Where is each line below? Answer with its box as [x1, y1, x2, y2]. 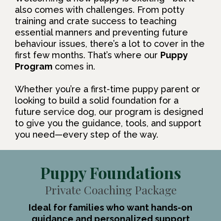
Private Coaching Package [44, 182, 177, 197]
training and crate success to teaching [15, 15, 177, 26]
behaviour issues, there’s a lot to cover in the [15, 38, 205, 49]
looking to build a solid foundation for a [15, 95, 179, 106]
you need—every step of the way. [15, 129, 158, 140]
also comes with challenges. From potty [15, 4, 184, 15]
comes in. [52, 61, 95, 72]
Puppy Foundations [40, 161, 181, 183]
